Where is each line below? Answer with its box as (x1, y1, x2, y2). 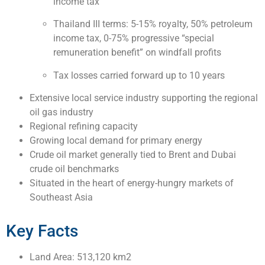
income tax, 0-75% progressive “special (53, 33, 214, 44)
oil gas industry (30, 106, 93, 118)
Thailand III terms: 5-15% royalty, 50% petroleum (53, 18, 253, 30)
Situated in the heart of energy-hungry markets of (30, 177, 234, 189)
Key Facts (6, 221, 78, 241)
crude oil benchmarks (30, 163, 119, 175)
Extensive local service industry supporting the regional (30, 92, 258, 104)
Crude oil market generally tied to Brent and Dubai (30, 149, 236, 161)
